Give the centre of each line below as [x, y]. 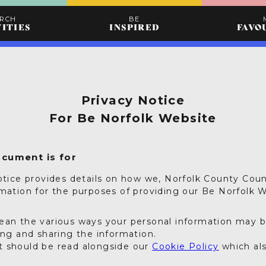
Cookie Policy [186, 247]
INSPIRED [134, 27]
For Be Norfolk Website [133, 118]
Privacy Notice [133, 101]
